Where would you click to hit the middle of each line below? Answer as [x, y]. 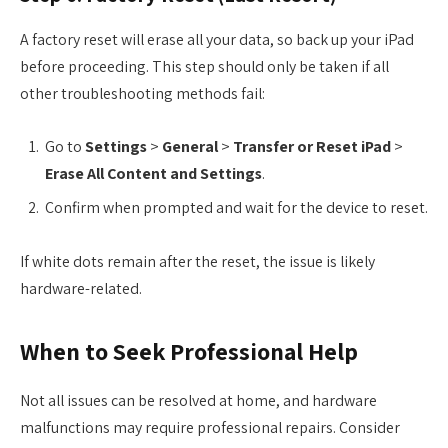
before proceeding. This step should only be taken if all [204, 66]
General [190, 147]
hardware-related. [81, 288]
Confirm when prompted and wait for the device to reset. [236, 208]
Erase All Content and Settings [153, 174]
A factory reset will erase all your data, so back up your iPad [217, 39]
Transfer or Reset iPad [312, 147]
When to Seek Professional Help [189, 351]
